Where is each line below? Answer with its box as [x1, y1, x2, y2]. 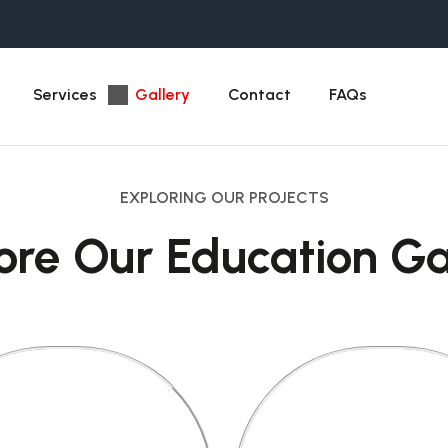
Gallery [135, 85, 190, 104]
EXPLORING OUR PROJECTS [119, 188, 329, 207]
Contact [228, 85, 291, 104]
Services [33, 85, 97, 104]
